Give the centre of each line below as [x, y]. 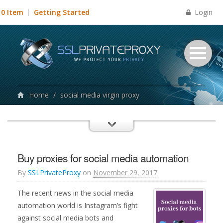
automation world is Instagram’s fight [78, 205]
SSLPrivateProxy [54, 172]
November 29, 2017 [125, 172]
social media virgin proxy [100, 95]
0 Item [12, 12]
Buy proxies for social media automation [103, 158]
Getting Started [62, 12]
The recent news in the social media [75, 193]
